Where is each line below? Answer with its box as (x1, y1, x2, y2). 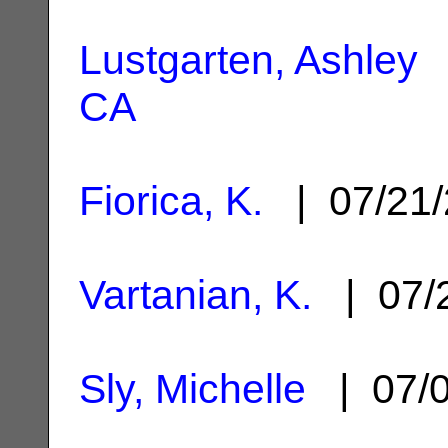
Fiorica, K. (79, 177, 263, 224)
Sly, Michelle (79, 365, 306, 412)
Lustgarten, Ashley (79, 36, 418, 83)
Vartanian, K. (79, 271, 312, 318)
